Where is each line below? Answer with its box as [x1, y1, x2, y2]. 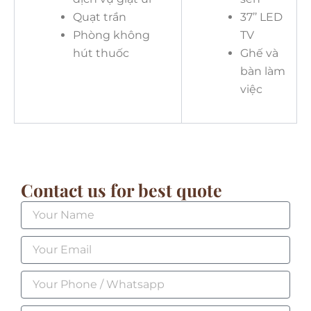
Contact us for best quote [21, 178, 222, 201]
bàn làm [240, 64, 285, 78]
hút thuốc [73, 46, 129, 60]
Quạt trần [73, 10, 126, 24]
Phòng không [73, 28, 150, 42]
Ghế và [240, 46, 278, 60]
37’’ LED [240, 10, 283, 24]
